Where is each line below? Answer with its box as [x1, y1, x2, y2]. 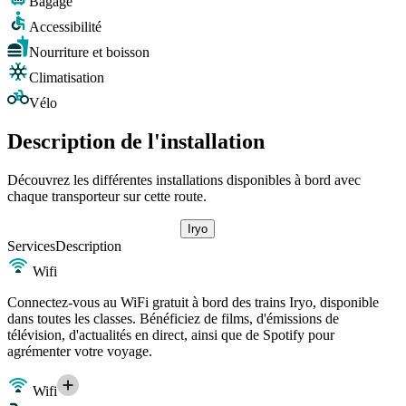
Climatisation [29, 69, 104, 85]
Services [7, 237, 55, 254]
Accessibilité [29, 18, 101, 34]
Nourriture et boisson [29, 43, 150, 60]
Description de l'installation [7, 129, 265, 153]
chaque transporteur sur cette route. [7, 188, 207, 204]
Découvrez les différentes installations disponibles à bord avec [7, 171, 361, 188]
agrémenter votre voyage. [7, 343, 152, 359]
